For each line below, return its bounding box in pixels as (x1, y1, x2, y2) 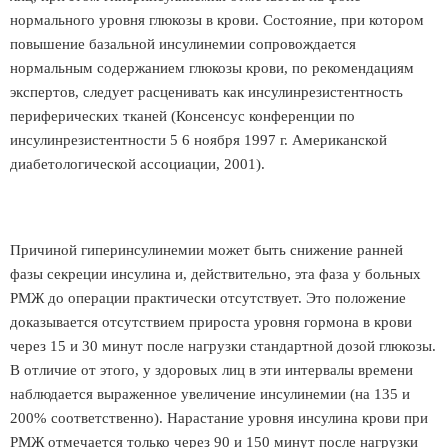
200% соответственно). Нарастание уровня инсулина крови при (10, 410, 428, 426)
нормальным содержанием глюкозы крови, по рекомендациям (10, 60, 414, 76)
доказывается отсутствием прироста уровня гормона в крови (10, 314, 412, 330)
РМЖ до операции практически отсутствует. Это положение (10, 290, 406, 306)
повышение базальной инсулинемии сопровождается (10, 36, 356, 52)
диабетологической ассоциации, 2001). (10, 156, 265, 172)
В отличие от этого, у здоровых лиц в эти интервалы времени (10, 362, 413, 378)
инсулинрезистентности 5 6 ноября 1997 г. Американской (10, 132, 387, 148)
